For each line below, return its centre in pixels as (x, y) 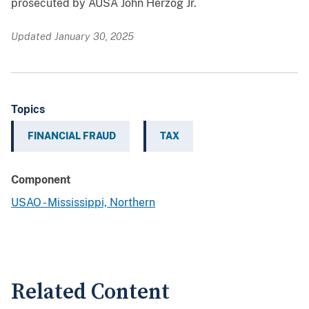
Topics (28, 110)
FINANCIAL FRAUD (72, 136)
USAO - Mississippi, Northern (83, 203)
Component (41, 180)
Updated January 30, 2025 (72, 37)
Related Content (90, 292)
